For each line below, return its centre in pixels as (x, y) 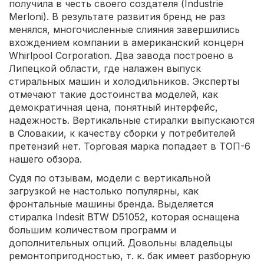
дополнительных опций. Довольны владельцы (121, 242)
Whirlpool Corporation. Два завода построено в (121, 55)
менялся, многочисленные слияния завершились (124, 29)
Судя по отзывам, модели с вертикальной (110, 178)
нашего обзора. (45, 159)
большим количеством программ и (93, 230)
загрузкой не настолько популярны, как (104, 191)
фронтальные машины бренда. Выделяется (111, 204)
